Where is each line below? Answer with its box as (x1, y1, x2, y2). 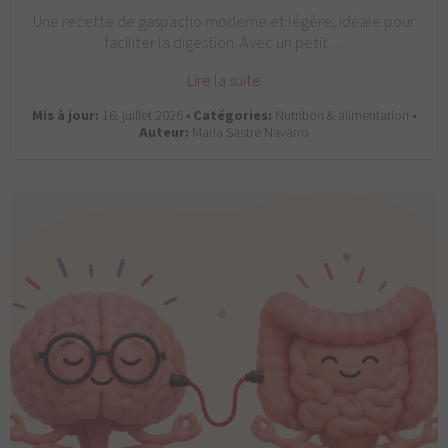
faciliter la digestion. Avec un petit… (104, 31, 344, 55)
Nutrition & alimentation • (272, 104, 416, 126)
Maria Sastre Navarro (189, 121, 309, 143)
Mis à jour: (32, 104, 99, 126)
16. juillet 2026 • (99, 104, 193, 126)
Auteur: (139, 121, 189, 143)
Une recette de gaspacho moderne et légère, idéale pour (33, 10, 415, 34)
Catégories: (193, 104, 272, 126)
